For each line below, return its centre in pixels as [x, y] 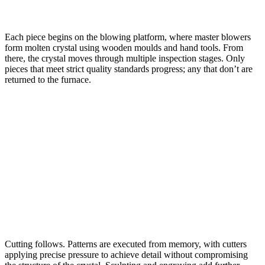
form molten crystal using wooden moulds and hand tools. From [124, 47]
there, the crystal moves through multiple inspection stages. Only [125, 58]
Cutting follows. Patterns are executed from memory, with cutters [126, 244]
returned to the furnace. [48, 79]
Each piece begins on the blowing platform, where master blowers [128, 37]
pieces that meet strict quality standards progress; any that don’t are [129, 69]
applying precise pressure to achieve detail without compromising [126, 254]
